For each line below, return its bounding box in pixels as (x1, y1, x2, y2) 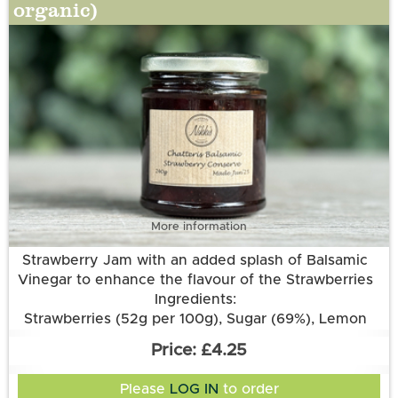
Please (119, 381, 170, 396)
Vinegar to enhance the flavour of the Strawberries (17, 273, 373, 288)
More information (151, 221, 247, 234)
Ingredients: (154, 292, 236, 307)
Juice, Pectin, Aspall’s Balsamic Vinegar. (56, 331, 334, 346)
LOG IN (169, 381, 219, 396)
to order (218, 381, 279, 396)
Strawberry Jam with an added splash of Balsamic (22, 253, 369, 268)
